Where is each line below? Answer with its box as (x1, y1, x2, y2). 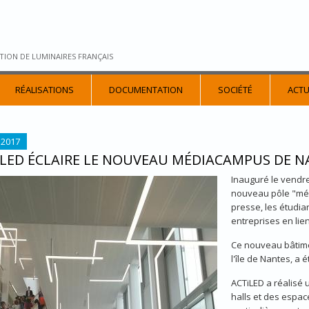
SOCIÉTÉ (218, 83, 252, 96)
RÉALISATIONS (15, 83, 74, 96)
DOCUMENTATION (109, 83, 183, 96)
